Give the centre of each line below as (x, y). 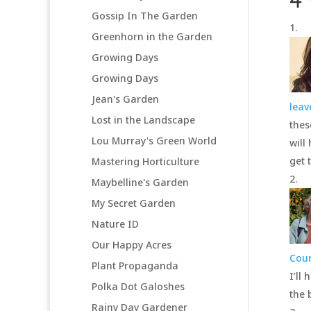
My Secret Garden (134, 203)
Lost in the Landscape (143, 119)
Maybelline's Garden (140, 182)
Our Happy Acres (132, 244)
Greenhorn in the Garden (152, 36)
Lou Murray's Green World (154, 140)
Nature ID (115, 224)
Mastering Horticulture (145, 161)
